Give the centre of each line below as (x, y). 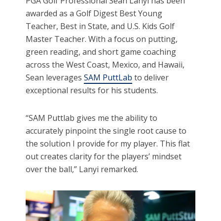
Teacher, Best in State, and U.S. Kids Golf (100, 26)
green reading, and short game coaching (101, 52)
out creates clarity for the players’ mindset (104, 157)
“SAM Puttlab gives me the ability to (92, 118)
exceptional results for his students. (92, 91)
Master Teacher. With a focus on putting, (102, 39)
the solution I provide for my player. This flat (108, 144)
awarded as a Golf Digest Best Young (94, 14)
